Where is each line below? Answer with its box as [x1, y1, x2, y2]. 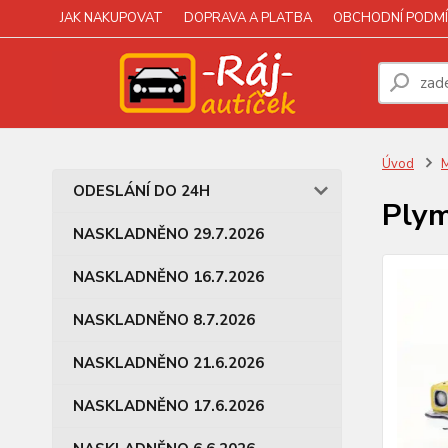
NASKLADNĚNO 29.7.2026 [73, 224, 264, 244]
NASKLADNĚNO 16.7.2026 [73, 267, 264, 287]
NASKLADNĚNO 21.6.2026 [73, 353, 264, 373]
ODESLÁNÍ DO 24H [73, 181, 210, 201]
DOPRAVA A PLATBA [184, 9, 312, 27]
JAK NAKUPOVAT [60, 9, 163, 27]
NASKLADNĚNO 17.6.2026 [73, 396, 264, 416]
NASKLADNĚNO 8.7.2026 [73, 310, 255, 330]
